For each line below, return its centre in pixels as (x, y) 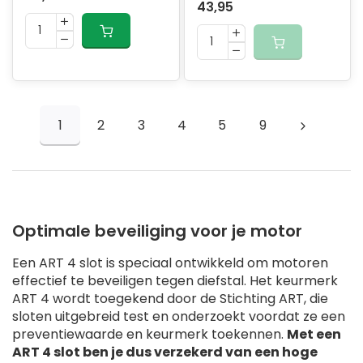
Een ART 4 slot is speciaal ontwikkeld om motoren (170, 263)
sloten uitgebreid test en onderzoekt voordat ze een (179, 317)
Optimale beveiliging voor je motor (157, 231)
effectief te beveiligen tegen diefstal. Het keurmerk (175, 281)
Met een (314, 335)
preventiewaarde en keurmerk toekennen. (149, 335)
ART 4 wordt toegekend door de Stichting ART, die (170, 299)
